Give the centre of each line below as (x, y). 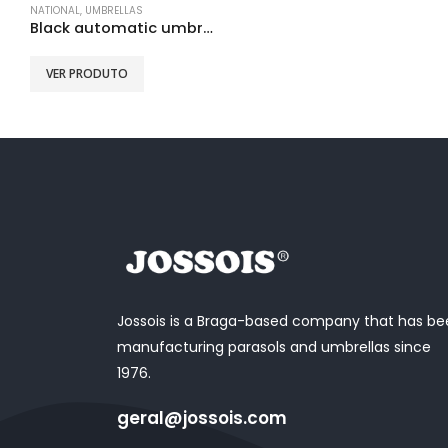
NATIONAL (55, 11)
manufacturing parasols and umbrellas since (274, 346)
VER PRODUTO (87, 73)
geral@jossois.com (202, 417)
